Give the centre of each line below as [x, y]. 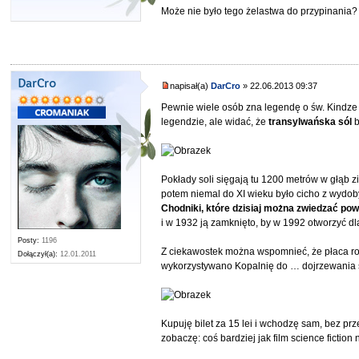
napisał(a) [191, 86]
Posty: [29, 241]
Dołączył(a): [38, 254]
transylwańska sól [311, 121]
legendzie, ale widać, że [215, 121]
